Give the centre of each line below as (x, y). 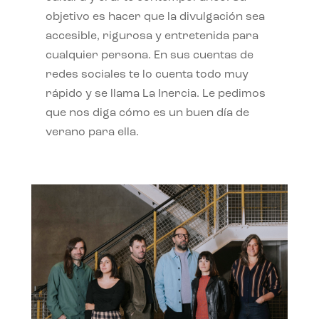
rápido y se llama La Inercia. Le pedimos (155, 94)
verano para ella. (92, 132)
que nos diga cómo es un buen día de (147, 113)
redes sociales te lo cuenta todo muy (147, 74)
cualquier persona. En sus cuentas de (149, 55)
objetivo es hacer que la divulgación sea (155, 17)
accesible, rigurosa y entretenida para (152, 36)
